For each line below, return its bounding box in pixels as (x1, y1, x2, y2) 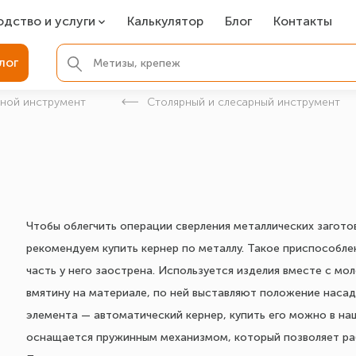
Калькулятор (127, 14, 204, 29)
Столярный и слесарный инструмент (147, 95, 340, 109)
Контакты (273, 14, 332, 29)
